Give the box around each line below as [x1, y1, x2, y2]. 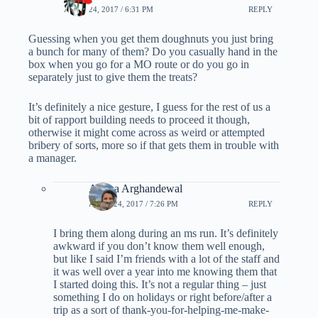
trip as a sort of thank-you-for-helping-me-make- [53, 303, 269, 316]
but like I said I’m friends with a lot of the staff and [53, 252, 280, 265]
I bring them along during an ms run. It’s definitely [53, 226, 278, 239]
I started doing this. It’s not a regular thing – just [53, 278, 266, 290]
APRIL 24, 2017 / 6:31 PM [64, 5, 153, 14]
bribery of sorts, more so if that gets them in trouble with [28, 138, 279, 151]
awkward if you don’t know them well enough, [53, 239, 265, 252]
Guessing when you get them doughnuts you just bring [28, 32, 273, 45]
